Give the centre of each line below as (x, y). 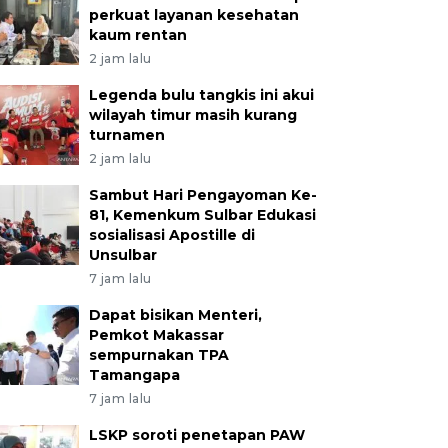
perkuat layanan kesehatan (193, 15)
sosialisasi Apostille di (171, 235)
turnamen (126, 135)
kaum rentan (137, 35)
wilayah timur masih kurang (192, 115)
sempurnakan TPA (158, 355)
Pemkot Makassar (156, 335)
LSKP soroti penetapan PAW (196, 435)
